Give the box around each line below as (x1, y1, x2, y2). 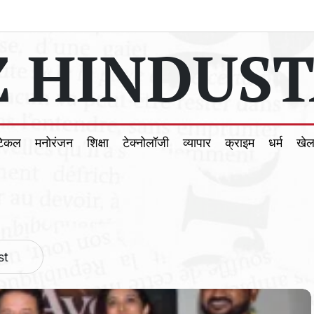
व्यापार (183, 135, 211, 150)
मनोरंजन (35, 135, 73, 150)
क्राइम (225, 135, 254, 150)
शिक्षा (87, 135, 109, 150)
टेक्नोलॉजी (123, 135, 169, 150)
